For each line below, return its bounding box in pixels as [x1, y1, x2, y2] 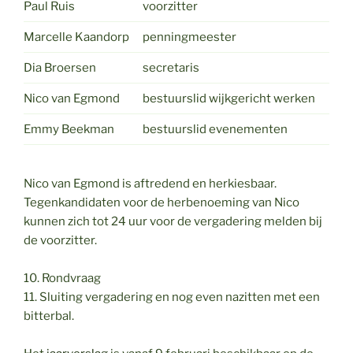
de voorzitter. [24, 233, 97, 248]
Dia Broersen [24, 60, 96, 75]
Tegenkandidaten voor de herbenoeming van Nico [24, 195, 299, 210]
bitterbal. [24, 309, 74, 324]
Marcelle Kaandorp [24, 29, 129, 44]
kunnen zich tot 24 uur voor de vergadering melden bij [24, 214, 322, 229]
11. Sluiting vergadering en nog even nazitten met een [24, 290, 320, 305]
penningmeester [142, 29, 236, 44]
